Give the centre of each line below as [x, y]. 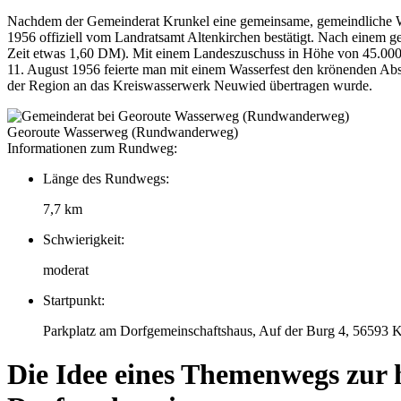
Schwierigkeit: [84, 239]
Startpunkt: [74, 300]
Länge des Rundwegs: [106, 178]
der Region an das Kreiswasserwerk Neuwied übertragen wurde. [190, 85]
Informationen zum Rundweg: [92, 148]
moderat [66, 269]
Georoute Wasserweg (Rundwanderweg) [123, 132]
